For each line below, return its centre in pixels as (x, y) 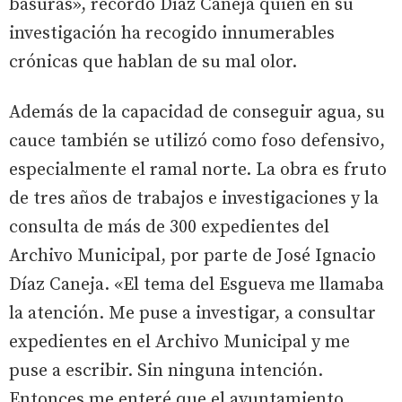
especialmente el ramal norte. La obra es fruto (198, 170)
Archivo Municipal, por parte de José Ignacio (192, 256)
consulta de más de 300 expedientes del (169, 227)
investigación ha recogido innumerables (172, 33)
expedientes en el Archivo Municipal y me (179, 342)
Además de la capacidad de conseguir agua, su (197, 112)
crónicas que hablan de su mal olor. (153, 62)
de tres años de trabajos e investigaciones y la (194, 198)
